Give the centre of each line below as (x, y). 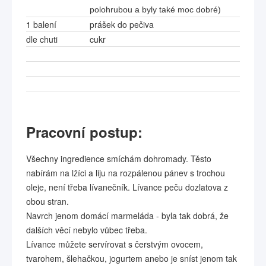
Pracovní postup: (84, 132)
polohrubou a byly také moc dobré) (155, 9)
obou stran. (47, 201)
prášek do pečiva (122, 24)
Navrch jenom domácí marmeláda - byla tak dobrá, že (127, 216)
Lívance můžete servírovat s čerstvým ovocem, (115, 244)
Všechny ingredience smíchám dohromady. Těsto (119, 159)
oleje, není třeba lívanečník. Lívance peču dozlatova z (127, 187)
